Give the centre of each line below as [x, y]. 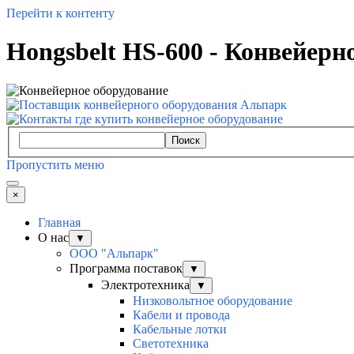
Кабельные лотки [180, 330]
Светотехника [171, 344]
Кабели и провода [181, 315]
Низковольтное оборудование [213, 301]
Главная [59, 223]
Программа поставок [126, 269]
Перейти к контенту [60, 13]
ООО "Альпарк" [114, 254]
